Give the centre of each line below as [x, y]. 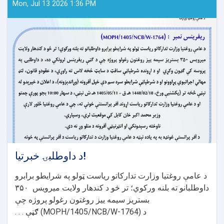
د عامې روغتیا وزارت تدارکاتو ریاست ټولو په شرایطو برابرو [111, 175]
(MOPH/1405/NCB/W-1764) [91, 211]
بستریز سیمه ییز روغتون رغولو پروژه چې [82, 199]
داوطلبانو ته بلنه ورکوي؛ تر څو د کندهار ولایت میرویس [119, 187]
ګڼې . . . [27, 211]
